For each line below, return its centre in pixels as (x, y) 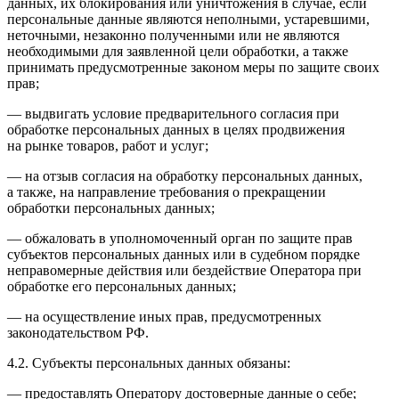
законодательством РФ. (78, 333)
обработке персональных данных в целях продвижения (176, 130)
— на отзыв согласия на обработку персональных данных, (185, 176)
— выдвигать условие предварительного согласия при (173, 114)
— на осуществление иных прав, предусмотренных (164, 317)
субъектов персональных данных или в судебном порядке (183, 255)
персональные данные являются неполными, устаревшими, (188, 20)
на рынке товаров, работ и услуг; (108, 146)
